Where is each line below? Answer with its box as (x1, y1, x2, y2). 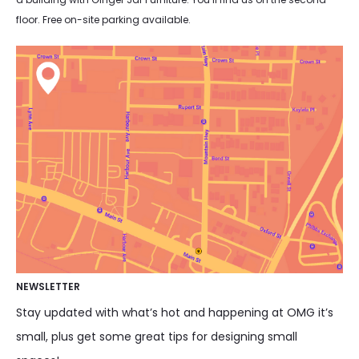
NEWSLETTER (16, 280, 80, 294)
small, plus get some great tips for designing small (16, 329, 297, 345)
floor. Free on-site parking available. (16, 13, 191, 27)
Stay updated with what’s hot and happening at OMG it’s (16, 305, 333, 321)
